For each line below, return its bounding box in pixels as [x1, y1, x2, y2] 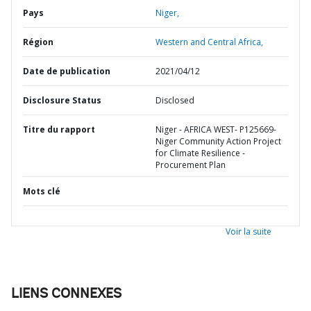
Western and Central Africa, [155, 36, 263, 48]
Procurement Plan [155, 159, 226, 171]
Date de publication [23, 65, 110, 77]
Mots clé [23, 185, 60, 197]
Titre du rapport [23, 124, 95, 135]
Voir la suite [226, 226, 271, 237]
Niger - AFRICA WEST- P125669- [155, 124, 276, 135]
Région [23, 36, 53, 48]
